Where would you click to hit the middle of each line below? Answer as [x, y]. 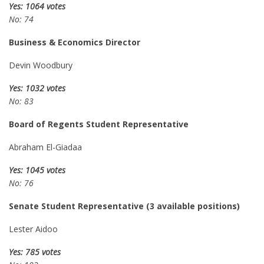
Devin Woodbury [41, 65]
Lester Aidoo [33, 229]
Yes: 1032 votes [37, 88]
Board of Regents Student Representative [100, 124]
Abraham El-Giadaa [45, 147]
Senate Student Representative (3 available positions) [126, 206]
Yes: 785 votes [35, 252]
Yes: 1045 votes [37, 170]
